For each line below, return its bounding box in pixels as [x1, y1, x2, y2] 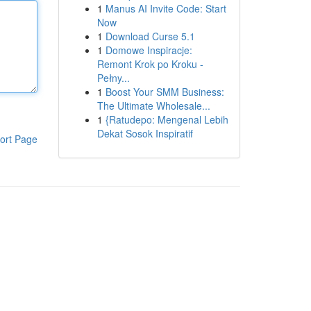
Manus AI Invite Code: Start [105, 1, 226, 15]
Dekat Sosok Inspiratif [96, 126, 193, 140]
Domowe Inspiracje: [105, 43, 192, 57]
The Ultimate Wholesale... [96, 99, 210, 112]
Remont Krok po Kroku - [96, 57, 203, 71]
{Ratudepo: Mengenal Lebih [105, 112, 228, 126]
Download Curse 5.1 [105, 29, 195, 43]
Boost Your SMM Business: [105, 85, 224, 99]
